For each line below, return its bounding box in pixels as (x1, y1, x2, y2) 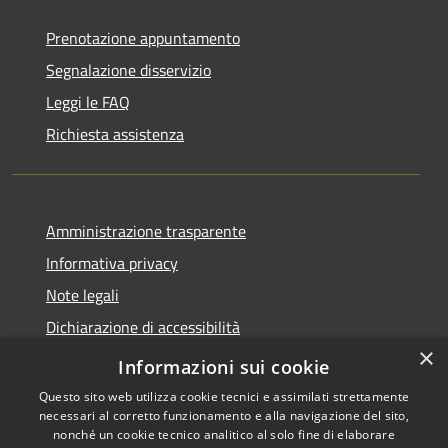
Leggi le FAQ (46, 90, 130, 115)
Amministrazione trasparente (46, 219, 246, 244)
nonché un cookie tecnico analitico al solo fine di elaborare (53, 426, 395, 443)
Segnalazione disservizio (46, 58, 211, 83)
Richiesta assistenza (46, 122, 184, 147)
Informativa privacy (46, 251, 178, 276)
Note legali (46, 283, 119, 308)
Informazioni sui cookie (118, 355, 330, 379)
